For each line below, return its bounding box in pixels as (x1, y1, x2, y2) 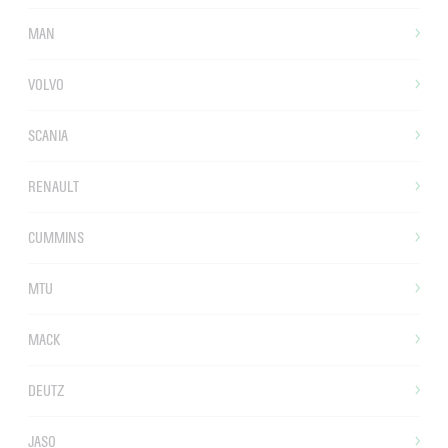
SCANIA (28, 127, 68, 145)
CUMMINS (28, 229, 84, 247)
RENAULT (28, 178, 79, 196)
